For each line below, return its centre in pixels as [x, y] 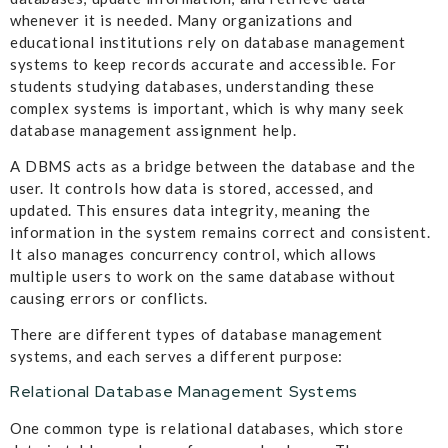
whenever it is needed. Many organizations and [182, 19]
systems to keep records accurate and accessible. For [203, 63]
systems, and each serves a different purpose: [177, 356]
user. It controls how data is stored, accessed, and [192, 188]
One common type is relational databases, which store [207, 427]
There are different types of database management [196, 334]
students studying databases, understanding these [192, 85]
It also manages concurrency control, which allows [193, 254]
